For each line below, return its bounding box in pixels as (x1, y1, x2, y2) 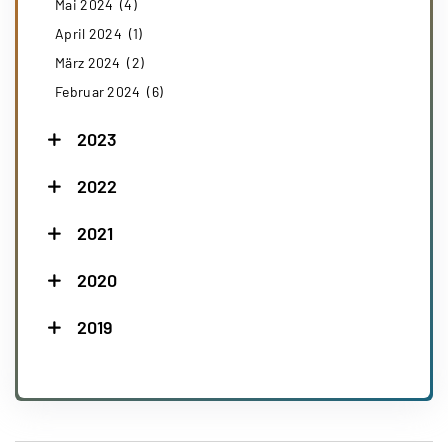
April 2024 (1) (55, 24, 143, 42)
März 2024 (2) (55, 53, 145, 71)
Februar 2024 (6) (55, 82, 164, 100)
